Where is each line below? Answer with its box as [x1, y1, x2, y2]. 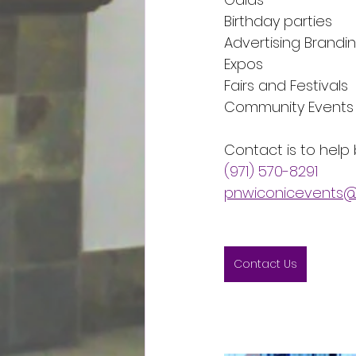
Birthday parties [224, 11, 332, 31]
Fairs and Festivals [224, 75, 348, 95]
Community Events [224, 97, 354, 117]
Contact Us [234, 256, 297, 272]
